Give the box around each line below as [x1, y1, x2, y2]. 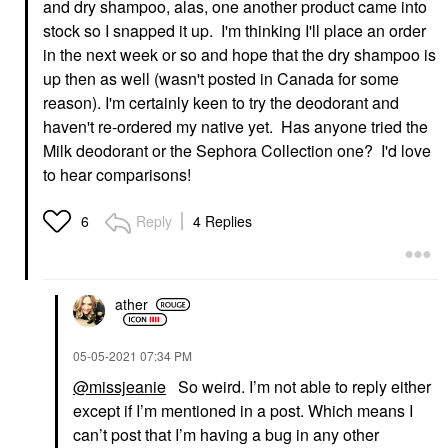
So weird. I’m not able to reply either [166, 374, 431, 398]
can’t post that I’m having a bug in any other [73, 422, 379, 446]
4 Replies [193, 210, 252, 231]
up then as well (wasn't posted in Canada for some [43, 66, 399, 90]
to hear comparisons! [43, 162, 191, 186]
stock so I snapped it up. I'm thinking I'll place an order [43, 18, 426, 42]
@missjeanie [73, 374, 166, 398]
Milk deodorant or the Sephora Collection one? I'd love [43, 138, 431, 162]
